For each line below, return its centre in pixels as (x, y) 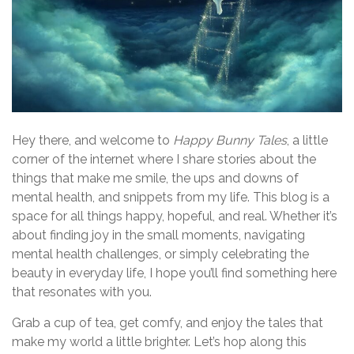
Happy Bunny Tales (230, 140)
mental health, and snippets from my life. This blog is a (171, 197)
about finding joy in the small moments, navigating (158, 235)
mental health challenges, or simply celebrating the (160, 254)
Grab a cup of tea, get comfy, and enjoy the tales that (168, 322)
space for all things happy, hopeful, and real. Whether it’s (175, 216)
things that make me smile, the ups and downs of (155, 178)
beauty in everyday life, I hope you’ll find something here (174, 273)
